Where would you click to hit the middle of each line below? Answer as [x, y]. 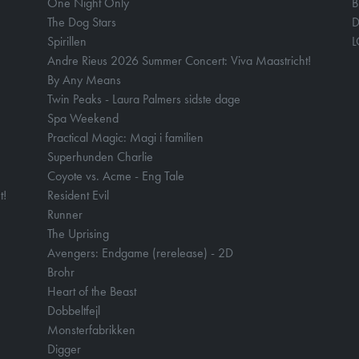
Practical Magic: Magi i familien [125, 137]
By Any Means [84, 80]
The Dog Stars [82, 22]
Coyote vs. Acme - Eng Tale [116, 176]
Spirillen [67, 41]
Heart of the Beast [92, 291]
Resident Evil [78, 195]
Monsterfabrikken [91, 330]
